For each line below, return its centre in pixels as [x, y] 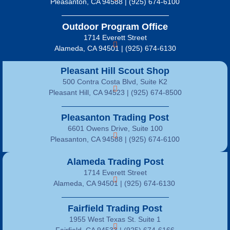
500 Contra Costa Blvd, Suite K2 [115, 81]
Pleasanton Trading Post [115, 117]
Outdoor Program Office [115, 26]
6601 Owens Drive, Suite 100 [115, 128]
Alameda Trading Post [115, 161]
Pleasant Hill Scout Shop [115, 71]
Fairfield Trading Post [115, 208]
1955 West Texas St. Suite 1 [115, 219]
